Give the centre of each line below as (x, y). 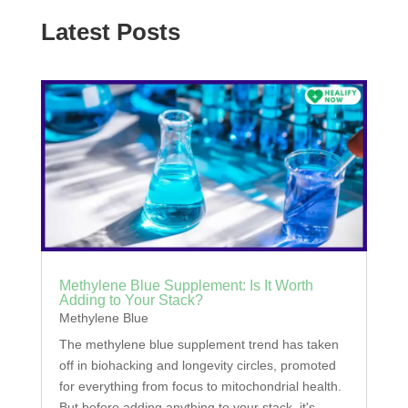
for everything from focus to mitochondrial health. (200, 386)
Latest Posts (110, 31)
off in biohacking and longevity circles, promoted (197, 365)
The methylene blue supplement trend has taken (199, 344)
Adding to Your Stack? (131, 300)
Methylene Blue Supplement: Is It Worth (186, 285)
